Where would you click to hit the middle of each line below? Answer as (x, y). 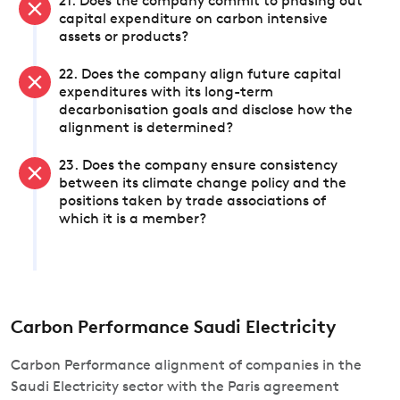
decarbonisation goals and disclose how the (206, 111)
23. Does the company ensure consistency (198, 166)
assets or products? (124, 37)
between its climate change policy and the (203, 184)
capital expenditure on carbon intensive (193, 20)
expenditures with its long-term (166, 93)
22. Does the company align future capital (200, 75)
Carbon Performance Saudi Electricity (173, 329)
